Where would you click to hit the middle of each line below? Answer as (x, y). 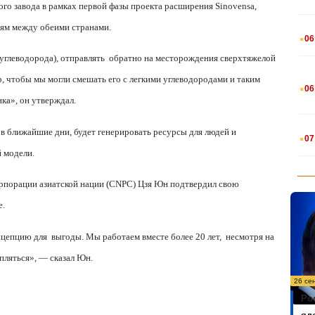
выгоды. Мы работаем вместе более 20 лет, (136, 236)
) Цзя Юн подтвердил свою (186, 184)
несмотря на (250, 236)
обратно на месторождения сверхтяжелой (192, 58)
